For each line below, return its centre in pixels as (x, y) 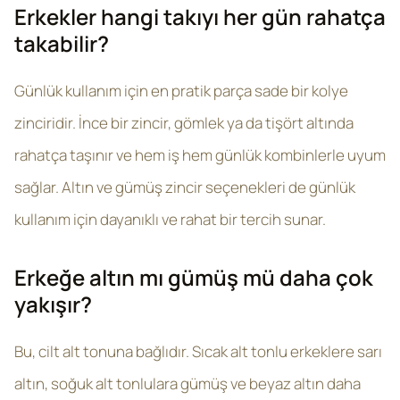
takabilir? (64, 43)
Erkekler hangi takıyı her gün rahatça (200, 17)
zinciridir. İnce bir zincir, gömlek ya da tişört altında (184, 123)
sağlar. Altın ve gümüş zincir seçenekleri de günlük (185, 187)
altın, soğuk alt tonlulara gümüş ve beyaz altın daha (187, 383)
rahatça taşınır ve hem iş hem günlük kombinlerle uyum (200, 155)
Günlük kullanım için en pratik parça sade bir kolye (181, 91)
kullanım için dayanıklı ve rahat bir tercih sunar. (170, 219)
